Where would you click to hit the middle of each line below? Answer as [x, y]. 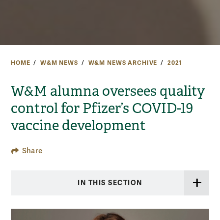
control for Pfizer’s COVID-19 [102, 109]
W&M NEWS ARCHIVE [123, 63]
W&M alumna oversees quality [108, 91]
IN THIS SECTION [110, 183]
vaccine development [78, 126]
